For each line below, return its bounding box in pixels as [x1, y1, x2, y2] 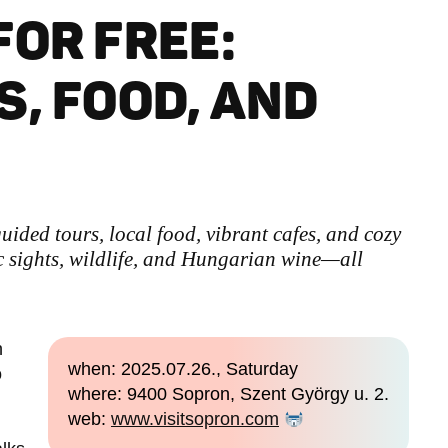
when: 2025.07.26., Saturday [68, 359, 298, 379]
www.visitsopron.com [111, 409, 279, 429]
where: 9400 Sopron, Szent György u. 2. [68, 384, 389, 404]
